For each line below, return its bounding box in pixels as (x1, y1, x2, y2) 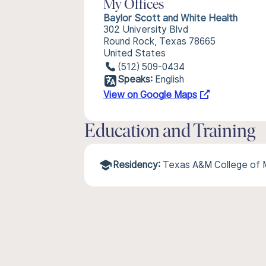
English (155, 74, 184, 85)
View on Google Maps (103, 89, 197, 100)
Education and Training (84, 123, 255, 142)
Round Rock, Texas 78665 (103, 36, 216, 47)
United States (103, 47, 166, 59)
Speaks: (118, 74, 153, 85)
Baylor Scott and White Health (103, 12, 237, 24)
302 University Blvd (103, 24, 188, 35)
